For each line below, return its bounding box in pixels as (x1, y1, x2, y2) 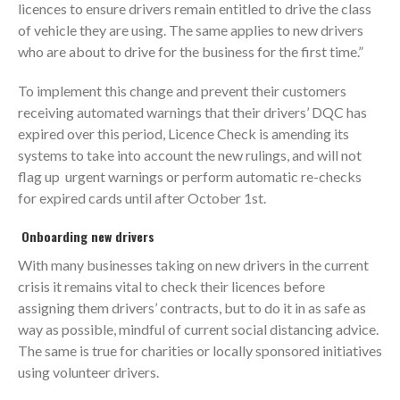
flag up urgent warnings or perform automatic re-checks (18, 167, 362, 185)
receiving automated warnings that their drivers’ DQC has (18, 103, 367, 121)
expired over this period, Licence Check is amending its (18, 124, 349, 142)
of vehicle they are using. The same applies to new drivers (18, 21, 363, 38)
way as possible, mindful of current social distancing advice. (18, 320, 379, 337)
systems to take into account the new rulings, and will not (18, 146, 362, 163)
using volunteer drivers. (18, 362, 159, 380)
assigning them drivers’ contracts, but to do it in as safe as (18, 298, 366, 316)
